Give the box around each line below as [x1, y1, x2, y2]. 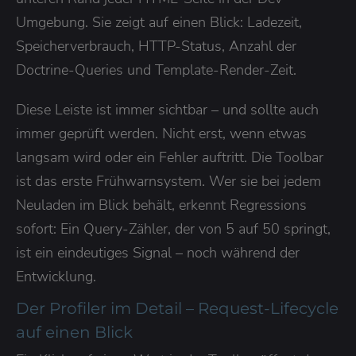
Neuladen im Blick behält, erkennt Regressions [16, 195, 307, 215]
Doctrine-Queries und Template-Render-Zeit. [16, 60, 296, 79]
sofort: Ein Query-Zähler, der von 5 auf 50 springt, [16, 219, 331, 238]
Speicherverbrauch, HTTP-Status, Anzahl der [16, 36, 296, 56]
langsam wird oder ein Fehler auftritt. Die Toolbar [16, 147, 323, 167]
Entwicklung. [16, 266, 96, 286]
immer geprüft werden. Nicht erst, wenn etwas [16, 123, 307, 143]
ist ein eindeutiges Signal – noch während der [16, 242, 300, 262]
